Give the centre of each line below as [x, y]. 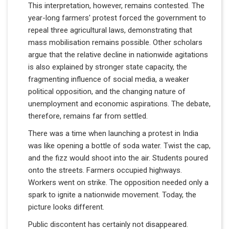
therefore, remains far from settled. [88, 116]
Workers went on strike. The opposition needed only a [118, 182]
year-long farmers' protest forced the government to [117, 18]
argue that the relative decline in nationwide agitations [118, 54]
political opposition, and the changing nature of [107, 91]
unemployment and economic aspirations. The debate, [119, 104]
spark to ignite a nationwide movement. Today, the [112, 194]
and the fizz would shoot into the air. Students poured [118, 158]
